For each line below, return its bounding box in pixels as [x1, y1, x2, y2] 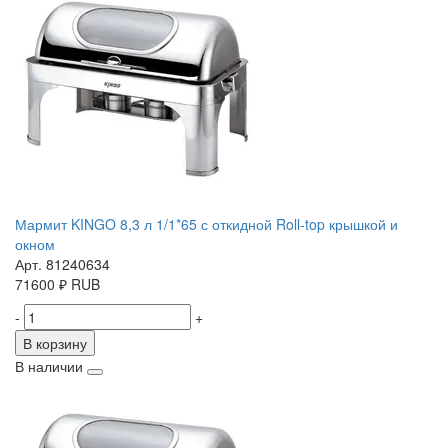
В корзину [23, 333, 87, 354]
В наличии [15, 356, 83, 377]
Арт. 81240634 [15, 254, 110, 275]
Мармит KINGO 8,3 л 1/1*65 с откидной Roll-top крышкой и [15, 214, 398, 235]
